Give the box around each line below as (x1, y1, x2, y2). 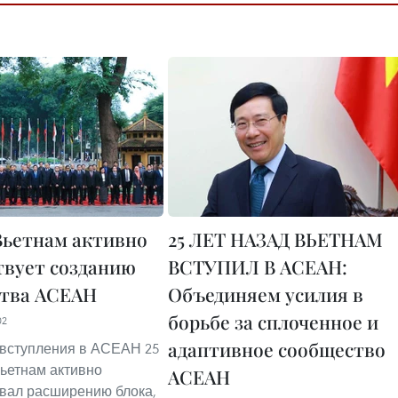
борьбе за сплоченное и (168, 309, 378, 334)
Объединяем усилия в (168, 282, 363, 306)
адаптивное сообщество (168, 337, 386, 362)
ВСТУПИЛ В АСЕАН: (168, 254, 347, 279)
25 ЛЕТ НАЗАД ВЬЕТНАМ (168, 227, 383, 251)
